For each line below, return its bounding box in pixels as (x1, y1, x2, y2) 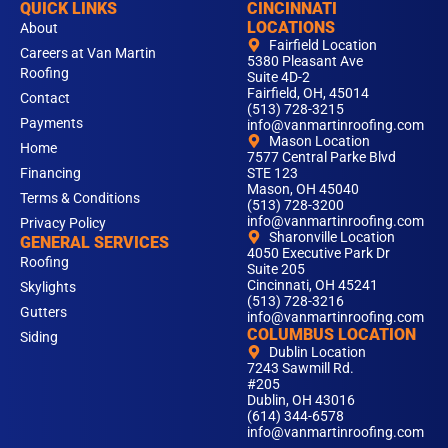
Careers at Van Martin (20, 45, 156, 61)
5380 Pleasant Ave (246, 53, 363, 69)
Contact (20, 90, 70, 106)
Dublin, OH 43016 (246, 392, 355, 408)
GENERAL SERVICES (20, 233, 169, 252)
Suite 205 (246, 261, 305, 277)
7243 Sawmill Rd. (246, 360, 354, 376)
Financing (20, 165, 81, 181)
